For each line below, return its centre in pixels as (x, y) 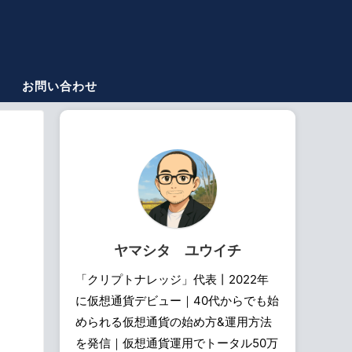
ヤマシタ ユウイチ (178, 250)
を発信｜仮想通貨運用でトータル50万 (177, 343)
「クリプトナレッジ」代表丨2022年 (172, 279)
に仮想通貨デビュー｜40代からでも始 (177, 301)
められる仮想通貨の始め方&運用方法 (174, 322)
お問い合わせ (60, 86)
